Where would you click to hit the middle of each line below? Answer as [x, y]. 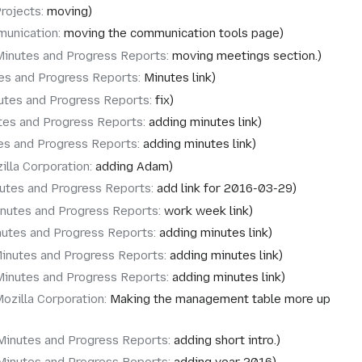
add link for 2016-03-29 [224, 189]
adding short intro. [225, 340]
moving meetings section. [244, 55]
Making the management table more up [220, 299]
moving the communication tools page [171, 34]
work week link [206, 210]
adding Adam [132, 166]
